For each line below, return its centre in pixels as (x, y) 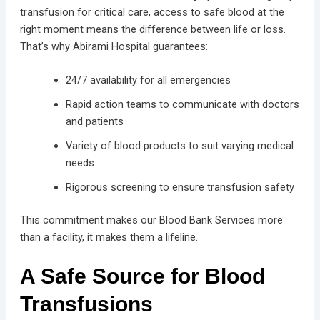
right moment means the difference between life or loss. (152, 29)
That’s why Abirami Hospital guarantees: (114, 46)
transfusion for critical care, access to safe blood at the (152, 12)
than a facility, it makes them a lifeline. (109, 237)
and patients (96, 121)
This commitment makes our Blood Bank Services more (151, 220)
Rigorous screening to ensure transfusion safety (180, 187)
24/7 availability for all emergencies (148, 80)
